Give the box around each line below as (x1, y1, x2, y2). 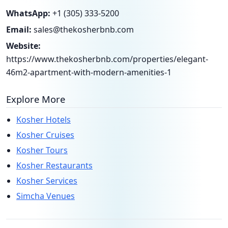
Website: (6, 40, 41, 51)
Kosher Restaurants (16, 160, 93, 171)
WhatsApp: (6, 8, 50, 19)
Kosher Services (16, 175, 77, 186)
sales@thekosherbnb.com (34, 24, 134, 35)
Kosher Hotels (16, 114, 71, 125)
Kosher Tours (16, 145, 68, 156)
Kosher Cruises (16, 129, 74, 140)
